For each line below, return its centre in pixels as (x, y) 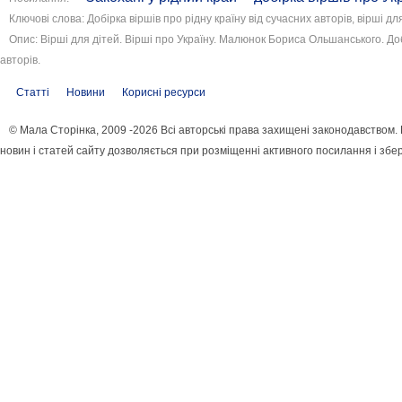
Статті (33, 92)
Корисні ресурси (164, 92)
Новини (86, 92)
